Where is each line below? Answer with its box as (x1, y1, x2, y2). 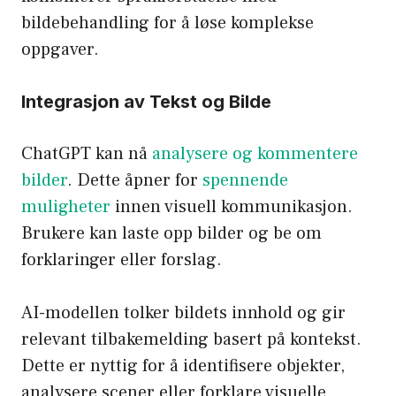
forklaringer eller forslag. (21, 247, 222, 271)
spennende (202, 168, 288, 192)
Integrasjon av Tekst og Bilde (21, 90, 271, 112)
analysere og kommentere (152, 141, 358, 165)
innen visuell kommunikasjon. (110, 194, 353, 218)
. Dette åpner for (67, 168, 202, 192)
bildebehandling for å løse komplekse (21, 11, 314, 34)
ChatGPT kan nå (21, 141, 152, 165)
